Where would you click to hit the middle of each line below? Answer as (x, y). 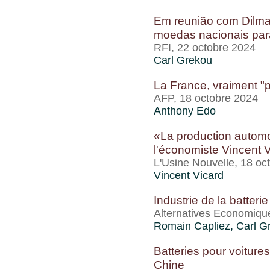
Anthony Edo (185, 111)
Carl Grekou (183, 60)
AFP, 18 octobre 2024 (206, 98)
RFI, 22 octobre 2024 (205, 48)
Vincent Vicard (189, 175)
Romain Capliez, (195, 226)
